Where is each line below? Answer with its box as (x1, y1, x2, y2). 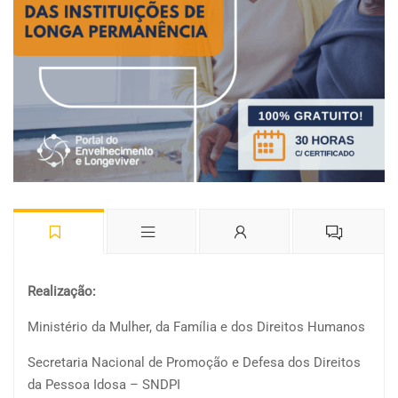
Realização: (28, 283, 96, 300)
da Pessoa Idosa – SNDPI (28, 377, 180, 394)
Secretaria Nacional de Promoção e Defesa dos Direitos (28, 354, 361, 371)
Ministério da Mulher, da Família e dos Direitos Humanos (28, 319, 365, 336)
